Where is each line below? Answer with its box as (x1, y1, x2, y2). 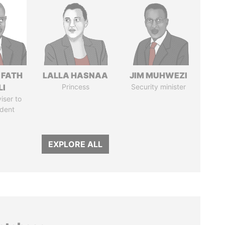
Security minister (131, 82, 186, 91)
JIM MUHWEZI (129, 70, 187, 80)
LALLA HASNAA (43, 70, 108, 80)
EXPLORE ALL (48, 139, 103, 149)
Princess (61, 82, 89, 91)
